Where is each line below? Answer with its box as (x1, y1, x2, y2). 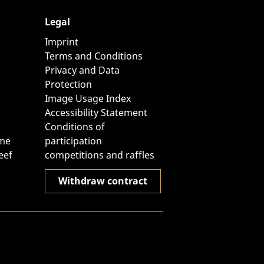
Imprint (45, 35, 78, 48)
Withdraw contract (58, 174, 147, 187)
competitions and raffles (45, 148, 154, 161)
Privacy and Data (45, 64, 120, 77)
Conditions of (45, 120, 105, 133)
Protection (45, 78, 92, 91)
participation (45, 134, 102, 147)
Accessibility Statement (45, 106, 147, 119)
